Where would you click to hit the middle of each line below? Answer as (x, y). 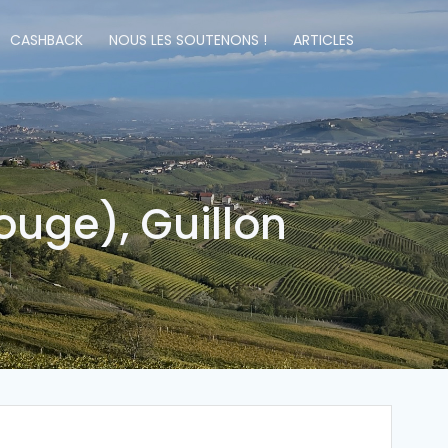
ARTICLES (323, 40)
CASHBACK (46, 40)
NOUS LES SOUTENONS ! (187, 40)
